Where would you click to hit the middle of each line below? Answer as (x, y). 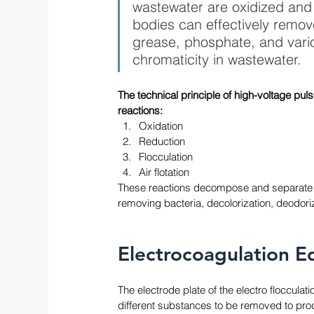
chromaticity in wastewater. (219, 60)
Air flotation (164, 172)
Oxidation (161, 126)
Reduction (162, 142)
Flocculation (166, 157)
